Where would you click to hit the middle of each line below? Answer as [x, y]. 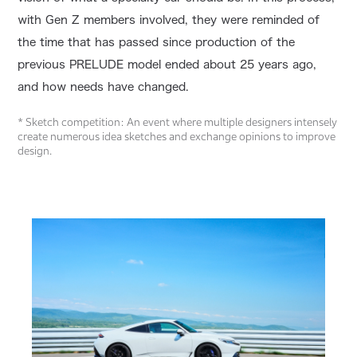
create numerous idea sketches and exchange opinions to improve [177, 137]
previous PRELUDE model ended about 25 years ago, [167, 65]
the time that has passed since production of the [157, 43]
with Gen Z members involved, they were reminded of [169, 20]
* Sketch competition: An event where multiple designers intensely [178, 122]
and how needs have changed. [104, 87]
